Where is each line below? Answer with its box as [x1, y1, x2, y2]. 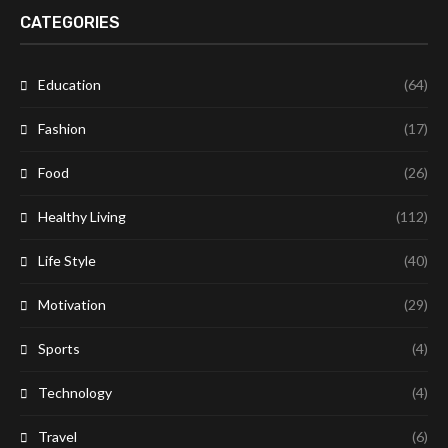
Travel [38, 427, 77, 445]
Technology [38, 383, 112, 401]
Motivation [38, 295, 106, 313]
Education [38, 75, 101, 93]
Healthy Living [38, 207, 126, 225]
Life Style [38, 251, 96, 269]
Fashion [38, 119, 86, 137]
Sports [38, 339, 80, 357]
